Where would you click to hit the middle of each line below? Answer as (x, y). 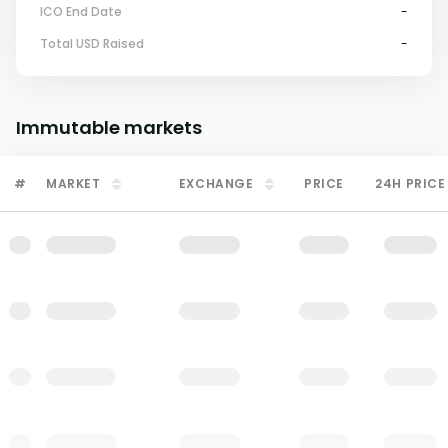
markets (163, 127)
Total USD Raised (92, 43)
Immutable (70, 127)
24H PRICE (410, 183)
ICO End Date (81, 11)
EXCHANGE (216, 183)
